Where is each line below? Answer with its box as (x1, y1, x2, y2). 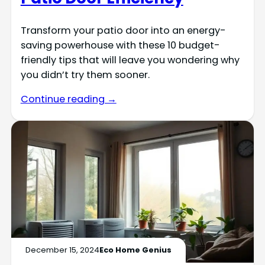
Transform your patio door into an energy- (20, 23, 226, 37)
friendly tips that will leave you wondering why (20, 53, 240, 67)
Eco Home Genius (99, 244, 172, 256)
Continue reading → (20, 92, 117, 106)
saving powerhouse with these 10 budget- (20, 38, 220, 52)
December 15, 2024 (25, 244, 99, 256)
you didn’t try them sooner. (20, 67, 150, 82)
